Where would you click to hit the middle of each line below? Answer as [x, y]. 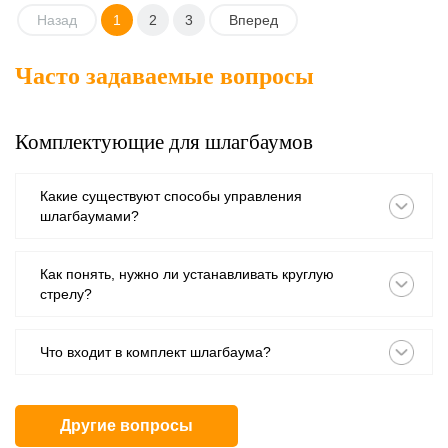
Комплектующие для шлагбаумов [164, 142]
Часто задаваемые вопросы [164, 76]
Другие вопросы [126, 425]
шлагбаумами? [89, 216]
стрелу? [66, 294]
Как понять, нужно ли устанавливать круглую [187, 274]
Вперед [253, 20]
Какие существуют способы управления [171, 196]
